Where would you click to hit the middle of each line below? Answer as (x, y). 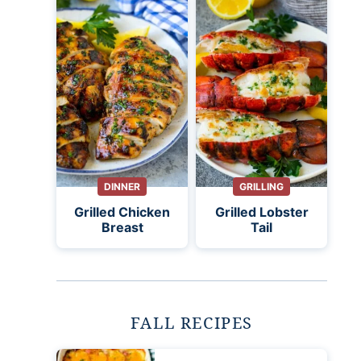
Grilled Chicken (122, 212)
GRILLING (261, 187)
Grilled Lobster (261, 212)
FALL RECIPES (192, 323)
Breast (122, 227)
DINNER (122, 187)
